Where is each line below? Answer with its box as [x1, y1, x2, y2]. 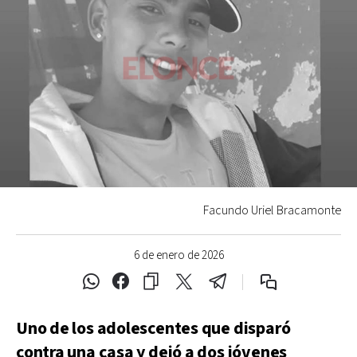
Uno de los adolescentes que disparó [16, 316, 291, 340]
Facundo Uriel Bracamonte [203, 202, 341, 219]
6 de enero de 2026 [133, 247, 224, 263]
